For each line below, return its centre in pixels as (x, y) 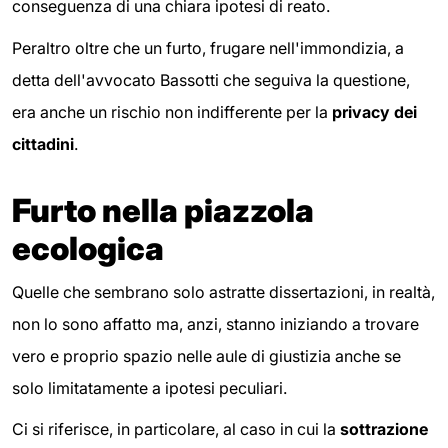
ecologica (88, 248)
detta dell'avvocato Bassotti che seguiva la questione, (211, 79)
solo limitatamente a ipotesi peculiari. (149, 387)
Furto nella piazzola (163, 210)
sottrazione (382, 429)
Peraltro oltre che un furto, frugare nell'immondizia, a (208, 47)
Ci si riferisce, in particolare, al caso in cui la (174, 429)
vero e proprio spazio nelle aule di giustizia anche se (206, 355)
